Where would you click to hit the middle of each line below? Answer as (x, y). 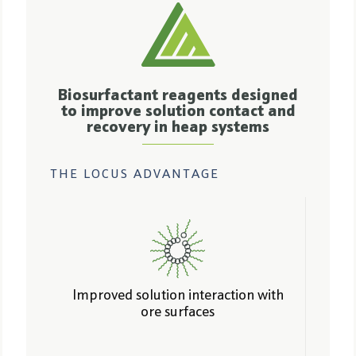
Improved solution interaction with (178, 296)
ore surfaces (178, 313)
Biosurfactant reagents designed (178, 96)
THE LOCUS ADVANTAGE (135, 175)
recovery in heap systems (178, 128)
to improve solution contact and (178, 112)
